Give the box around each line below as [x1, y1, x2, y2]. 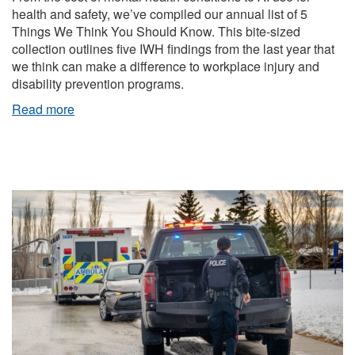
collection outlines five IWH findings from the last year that [12, 40, 334, 58]
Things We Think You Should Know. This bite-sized [12, 22, 300, 40]
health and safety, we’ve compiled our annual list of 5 [12, 5, 307, 23]
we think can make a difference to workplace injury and [12, 57, 319, 75]
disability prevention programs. [12, 74, 187, 93]
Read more [12, 100, 74, 118]
